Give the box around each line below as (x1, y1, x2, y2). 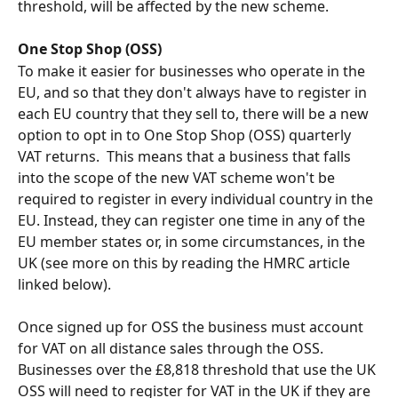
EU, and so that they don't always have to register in (18, 82, 370, 102)
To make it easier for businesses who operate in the (18, 60, 369, 81)
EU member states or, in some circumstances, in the (18, 231, 369, 251)
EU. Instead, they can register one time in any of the (18, 210, 369, 230)
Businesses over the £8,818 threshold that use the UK (18, 360, 379, 380)
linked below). (18, 274, 111, 294)
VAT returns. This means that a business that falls (18, 146, 354, 166)
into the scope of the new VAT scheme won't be (18, 167, 338, 187)
